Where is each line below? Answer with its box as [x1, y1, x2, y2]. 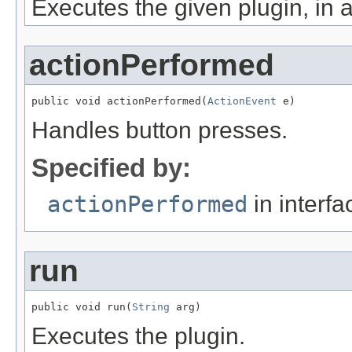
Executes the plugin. [31, 322, 245, 349]
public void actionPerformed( [31, 95, 207, 108]
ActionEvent [207, 95, 277, 108]
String [132, 301, 170, 313]
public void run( [31, 301, 132, 313]
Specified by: [31, 153, 191, 183]
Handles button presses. [31, 116, 288, 143]
